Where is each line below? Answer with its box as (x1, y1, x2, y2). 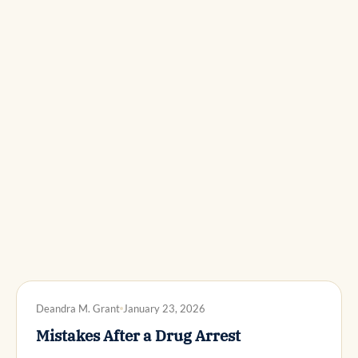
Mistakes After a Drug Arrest (36, 325, 241, 346)
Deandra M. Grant (36, 301, 120, 315)
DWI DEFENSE (36, 297, 101, 308)
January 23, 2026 (123, 301, 205, 315)
